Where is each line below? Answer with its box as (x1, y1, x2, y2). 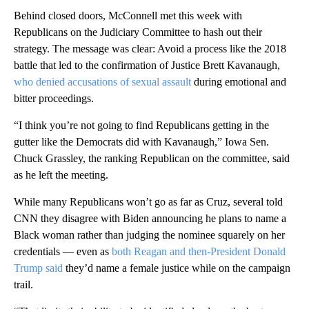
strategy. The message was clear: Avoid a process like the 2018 (14, 43, 286, 55)
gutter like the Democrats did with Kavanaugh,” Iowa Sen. (14, 136, 269, 148)
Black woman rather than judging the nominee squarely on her (14, 229, 285, 241)
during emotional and (194, 76, 286, 88)
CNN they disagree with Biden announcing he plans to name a (14, 212, 286, 225)
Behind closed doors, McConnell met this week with (14, 10, 242, 22)
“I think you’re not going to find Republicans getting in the (14, 119, 269, 132)
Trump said (14, 262, 63, 275)
